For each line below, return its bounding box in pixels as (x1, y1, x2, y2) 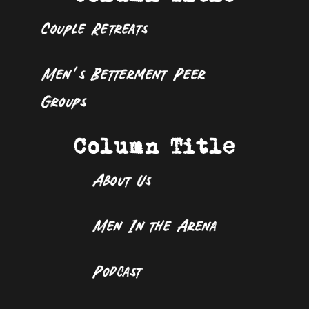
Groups (41, 91, 86, 110)
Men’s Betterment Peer (41, 63, 206, 83)
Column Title (74, 135, 235, 159)
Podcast (92, 261, 143, 280)
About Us (92, 170, 151, 189)
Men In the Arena (92, 215, 217, 235)
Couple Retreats (41, 18, 148, 37)
